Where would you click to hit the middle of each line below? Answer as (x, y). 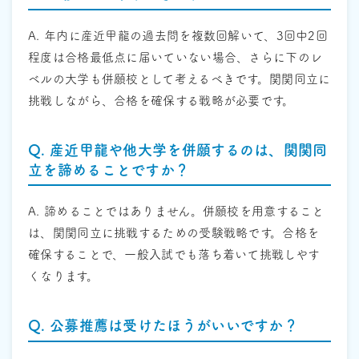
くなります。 (63, 276)
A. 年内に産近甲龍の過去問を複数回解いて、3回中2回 (178, 35)
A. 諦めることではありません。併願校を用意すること (176, 212)
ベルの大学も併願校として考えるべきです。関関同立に (179, 79)
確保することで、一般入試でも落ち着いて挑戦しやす (174, 255)
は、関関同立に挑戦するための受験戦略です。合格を (174, 233)
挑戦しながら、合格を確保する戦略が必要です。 (161, 100)
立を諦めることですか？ (109, 169)
